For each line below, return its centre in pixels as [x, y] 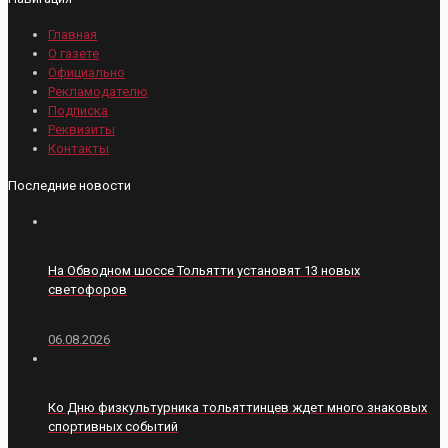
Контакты [78, 149]
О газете [73, 54]
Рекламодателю [98, 92]
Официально [86, 73]
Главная [72, 35]
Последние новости [69, 185]
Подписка [78, 111]
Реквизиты [81, 130]
